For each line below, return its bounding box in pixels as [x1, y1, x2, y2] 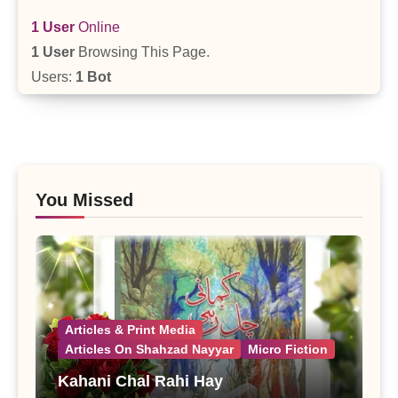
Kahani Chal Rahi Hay [58, 371, 223, 390]
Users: [31, 68, 76, 84]
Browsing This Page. [75, 44, 210, 60]
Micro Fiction [248, 341, 328, 356]
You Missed [36, 189, 133, 210]
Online [75, 19, 120, 35]
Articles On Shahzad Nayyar [65, 341, 234, 356]
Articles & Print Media [65, 322, 195, 337]
